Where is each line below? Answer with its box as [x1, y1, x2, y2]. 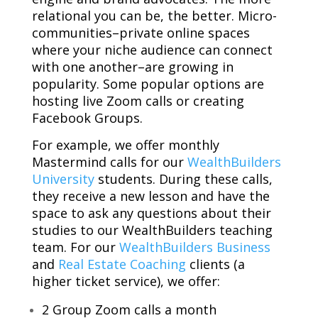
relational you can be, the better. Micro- [31, 7, 277, 25]
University [31, 170, 94, 188]
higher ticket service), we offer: [31, 273, 220, 290]
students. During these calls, [94, 170, 273, 188]
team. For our [31, 238, 119, 256]
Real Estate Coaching [57, 256, 186, 273]
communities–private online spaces [31, 24, 250, 42]
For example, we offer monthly [31, 136, 219, 154]
